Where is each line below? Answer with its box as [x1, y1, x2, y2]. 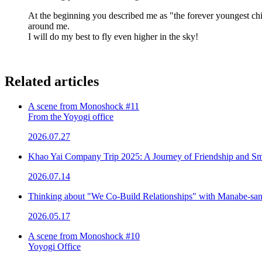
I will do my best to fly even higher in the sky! [28, 31, 198, 42]
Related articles [5, 73, 99, 89]
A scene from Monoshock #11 [28, 101, 139, 111]
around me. [28, 20, 70, 31]
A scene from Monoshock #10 [28, 230, 140, 241]
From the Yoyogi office [28, 111, 113, 122]
